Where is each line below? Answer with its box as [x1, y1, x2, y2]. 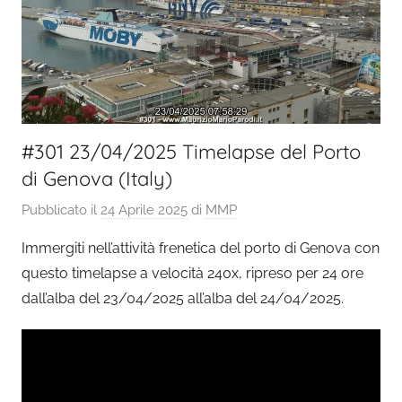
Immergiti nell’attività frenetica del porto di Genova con [22, 240, 380, 258]
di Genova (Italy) [22, 165, 172, 191]
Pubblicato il [22, 202, 100, 219]
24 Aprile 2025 [100, 202, 188, 219]
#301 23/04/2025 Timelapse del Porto [22, 138, 361, 164]
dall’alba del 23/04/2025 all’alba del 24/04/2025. [22, 290, 344, 308]
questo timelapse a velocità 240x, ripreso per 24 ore [22, 265, 363, 283]
